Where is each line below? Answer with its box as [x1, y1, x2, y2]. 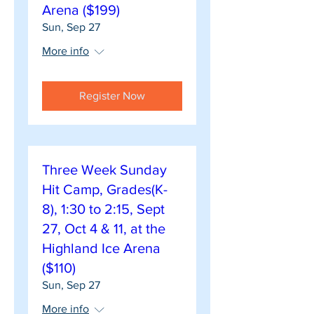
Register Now [79, 90, 145, 102]
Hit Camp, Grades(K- [42, 182, 168, 197]
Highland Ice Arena [42, 240, 161, 256]
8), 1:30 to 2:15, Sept [42, 201, 165, 217]
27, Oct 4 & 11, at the [42, 221, 165, 236]
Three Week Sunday [42, 162, 167, 177]
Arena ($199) [42, 2, 120, 18]
